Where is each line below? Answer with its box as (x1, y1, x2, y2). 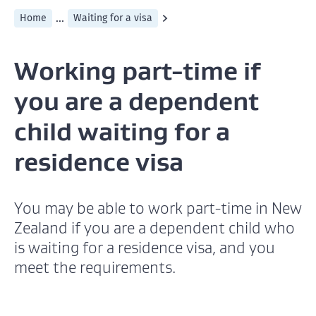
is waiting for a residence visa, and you (14, 238, 275, 257)
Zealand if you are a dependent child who (14, 219, 295, 237)
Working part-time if (14, 54, 261, 87)
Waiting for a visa (73, 12, 152, 24)
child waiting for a (14, 115, 230, 147)
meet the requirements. (14, 258, 176, 276)
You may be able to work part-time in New (14, 199, 302, 217)
